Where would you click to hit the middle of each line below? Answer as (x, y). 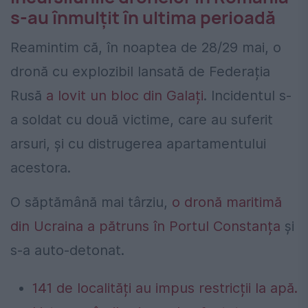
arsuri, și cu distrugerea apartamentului (138, 144)
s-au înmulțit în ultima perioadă (143, 17)
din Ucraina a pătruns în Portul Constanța (145, 227)
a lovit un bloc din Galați (125, 96)
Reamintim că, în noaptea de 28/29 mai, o (146, 48)
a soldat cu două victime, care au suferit (142, 120)
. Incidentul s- (247, 96)
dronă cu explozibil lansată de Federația (140, 72)
